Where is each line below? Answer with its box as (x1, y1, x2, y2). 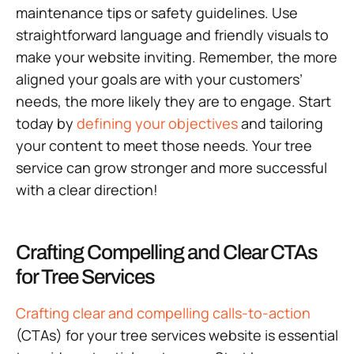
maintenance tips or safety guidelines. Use (16, 3, 298, 23)
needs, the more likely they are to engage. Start (16, 92, 331, 111)
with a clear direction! (16, 180, 158, 200)
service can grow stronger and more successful (16, 158, 327, 178)
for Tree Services (16, 265, 155, 288)
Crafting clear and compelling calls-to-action (16, 303, 311, 323)
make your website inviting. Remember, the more (16, 47, 337, 67)
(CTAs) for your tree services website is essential (16, 326, 338, 345)
